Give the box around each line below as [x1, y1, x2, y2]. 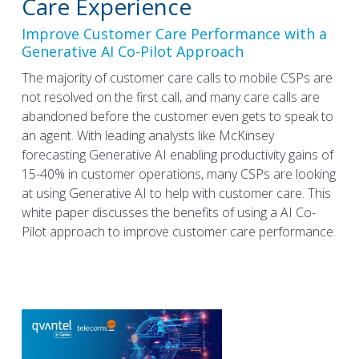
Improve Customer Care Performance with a [21, 23, 327, 43]
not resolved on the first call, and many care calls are [21, 87, 320, 106]
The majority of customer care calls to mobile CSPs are [21, 68, 333, 87]
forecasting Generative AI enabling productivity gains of [21, 145, 333, 163]
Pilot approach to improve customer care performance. [21, 222, 336, 240]
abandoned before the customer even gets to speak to [21, 107, 333, 125]
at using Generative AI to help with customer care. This [21, 184, 331, 202]
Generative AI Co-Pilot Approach [21, 41, 244, 61]
